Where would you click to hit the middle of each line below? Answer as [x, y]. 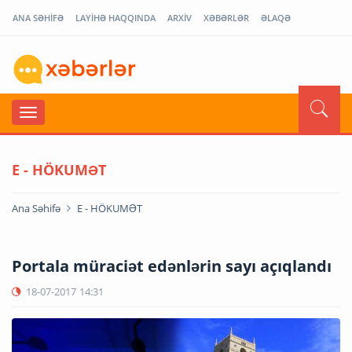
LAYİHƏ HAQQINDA [115, 18]
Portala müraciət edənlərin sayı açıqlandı [172, 266]
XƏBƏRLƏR [226, 18]
